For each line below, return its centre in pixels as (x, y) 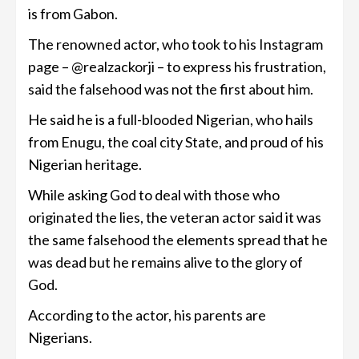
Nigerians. (60, 337)
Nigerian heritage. (85, 164)
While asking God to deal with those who (154, 194)
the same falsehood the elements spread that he (178, 239)
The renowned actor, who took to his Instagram (175, 44)
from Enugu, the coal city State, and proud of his (176, 141)
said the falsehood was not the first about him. (171, 89)
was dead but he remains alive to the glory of (165, 262)
